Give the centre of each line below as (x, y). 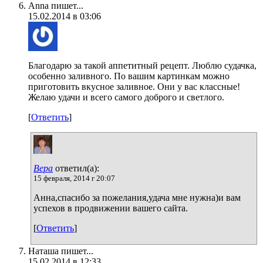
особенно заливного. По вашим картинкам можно (129, 76)
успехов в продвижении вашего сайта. (111, 208)
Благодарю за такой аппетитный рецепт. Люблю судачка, (142, 65)
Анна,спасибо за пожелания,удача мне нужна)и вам (137, 197)
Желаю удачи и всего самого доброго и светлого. (126, 97)
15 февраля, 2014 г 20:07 (74, 178)
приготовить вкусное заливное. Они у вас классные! (134, 86)
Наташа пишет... (61, 251)
